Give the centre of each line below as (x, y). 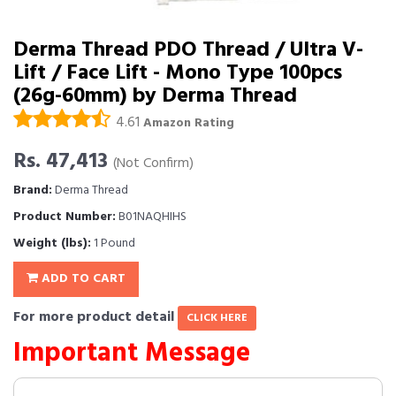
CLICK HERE (217, 319)
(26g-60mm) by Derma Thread (155, 97)
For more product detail (95, 318)
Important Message (132, 354)
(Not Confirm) (153, 164)
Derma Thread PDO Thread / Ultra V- (188, 51)
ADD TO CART (82, 279)
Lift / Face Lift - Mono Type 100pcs (178, 74)
